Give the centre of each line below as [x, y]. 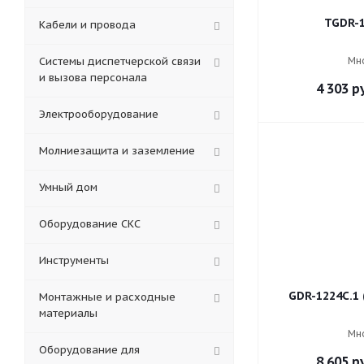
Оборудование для [89, 350]
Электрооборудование [99, 114]
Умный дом [68, 187]
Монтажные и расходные [107, 297]
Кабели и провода [87, 25]
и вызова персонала [93, 78]
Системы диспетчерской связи [120, 61]
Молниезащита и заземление [117, 151]
